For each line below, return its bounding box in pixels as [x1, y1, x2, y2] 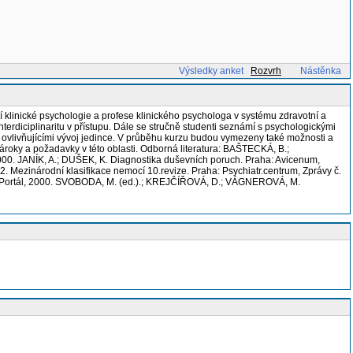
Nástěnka [300, 65, 341, 76]
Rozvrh [251, 65, 281, 76]
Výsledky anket [179, 65, 243, 76]
